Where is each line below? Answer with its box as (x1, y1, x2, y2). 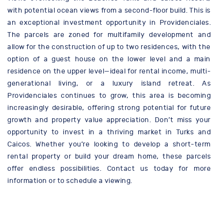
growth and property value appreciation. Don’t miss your (7, 116, 211, 125)
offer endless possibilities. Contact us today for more (7, 164, 211, 173)
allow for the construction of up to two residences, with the (7, 43, 211, 52)
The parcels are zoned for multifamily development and (7, 31, 211, 39)
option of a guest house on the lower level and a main (7, 55, 211, 64)
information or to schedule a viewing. (7, 177, 132, 185)
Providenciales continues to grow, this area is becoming (7, 91, 211, 100)
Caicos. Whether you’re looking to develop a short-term (7, 140, 211, 149)
